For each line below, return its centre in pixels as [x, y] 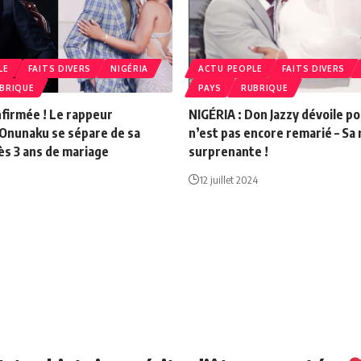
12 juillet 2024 [228, 180]
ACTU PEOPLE [230, 69]
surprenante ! [228, 152]
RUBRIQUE [264, 88]
